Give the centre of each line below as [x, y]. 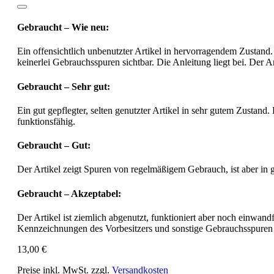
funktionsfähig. [46, 121]
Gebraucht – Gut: [54, 146]
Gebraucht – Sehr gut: [64, 86]
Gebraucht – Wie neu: [63, 28]
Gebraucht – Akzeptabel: [69, 193]
